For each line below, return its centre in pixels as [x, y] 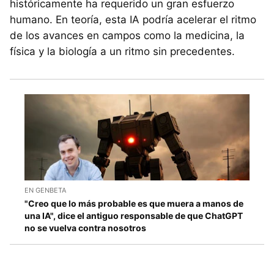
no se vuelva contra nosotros [85, 228]
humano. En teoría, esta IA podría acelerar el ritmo [133, 20]
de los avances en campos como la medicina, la [127, 36]
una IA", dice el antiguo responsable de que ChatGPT [134, 215]
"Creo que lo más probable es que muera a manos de [134, 203]
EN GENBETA [45, 190]
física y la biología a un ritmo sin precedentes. [122, 52]
